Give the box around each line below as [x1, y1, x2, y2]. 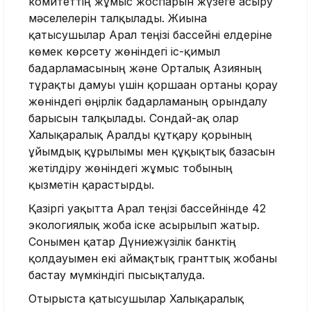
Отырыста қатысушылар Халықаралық [28, 292, 244, 306]
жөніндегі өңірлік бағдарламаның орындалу [28, 94, 267, 109]
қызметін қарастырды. [28, 178, 154, 192]
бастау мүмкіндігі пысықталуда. [28, 268, 205, 283]
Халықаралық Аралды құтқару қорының [28, 128, 252, 142]
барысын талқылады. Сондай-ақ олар [28, 111, 239, 126]
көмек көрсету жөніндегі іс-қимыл [28, 44, 220, 59]
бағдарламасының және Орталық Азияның [28, 61, 262, 76]
